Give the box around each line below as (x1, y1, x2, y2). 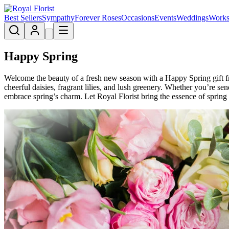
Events (154, 13, 176, 22)
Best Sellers (4, 13, 42, 22)
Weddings (176, 13, 209, 22)
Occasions (121, 13, 154, 22)
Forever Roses (75, 13, 121, 22)
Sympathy (42, 13, 75, 22)
